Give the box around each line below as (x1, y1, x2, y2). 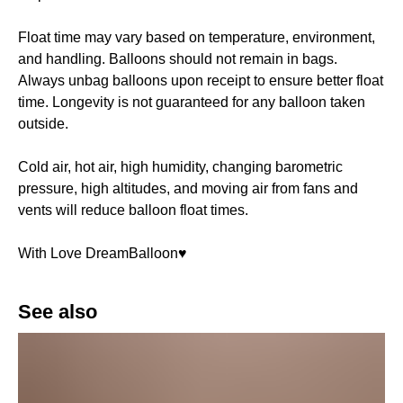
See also (18, 300, 97, 324)
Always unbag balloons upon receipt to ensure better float (18, 73, 383, 89)
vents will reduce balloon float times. (18, 202, 248, 219)
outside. (18, 116, 68, 132)
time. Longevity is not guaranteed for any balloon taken (18, 94, 365, 111)
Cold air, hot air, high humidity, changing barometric (18, 159, 343, 175)
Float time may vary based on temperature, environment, (18, 30, 375, 46)
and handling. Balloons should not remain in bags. (18, 51, 337, 67)
